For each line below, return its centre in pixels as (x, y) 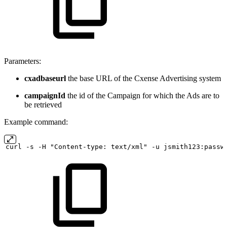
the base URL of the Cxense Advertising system (143, 78)
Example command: (36, 122)
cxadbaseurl (45, 78)
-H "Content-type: (72, 146)
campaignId (45, 95)
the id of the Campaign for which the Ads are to (142, 95)
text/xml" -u (135, 146)
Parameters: (23, 61)
